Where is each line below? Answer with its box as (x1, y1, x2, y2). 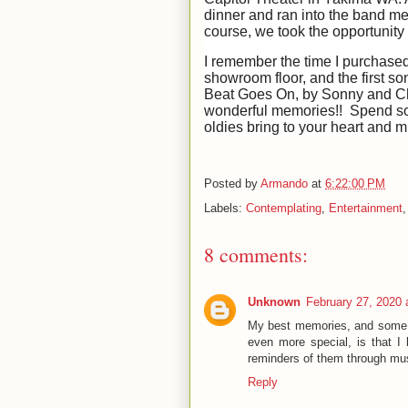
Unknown (248, 295, 301, 309)
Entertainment (329, 201, 403, 215)
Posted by (204, 177, 260, 191)
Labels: (204, 201, 246, 215)
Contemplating (246, 201, 321, 215)
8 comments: (204, 241, 308, 268)
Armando (260, 177, 308, 191)
